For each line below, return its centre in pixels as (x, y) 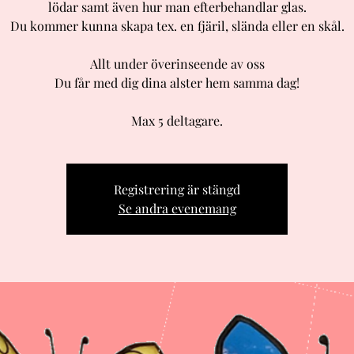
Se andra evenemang (177, 208)
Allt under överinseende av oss (177, 64)
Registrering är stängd (177, 189)
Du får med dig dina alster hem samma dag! (177, 83)
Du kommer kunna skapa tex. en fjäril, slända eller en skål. (177, 26)
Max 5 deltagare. (177, 121)
